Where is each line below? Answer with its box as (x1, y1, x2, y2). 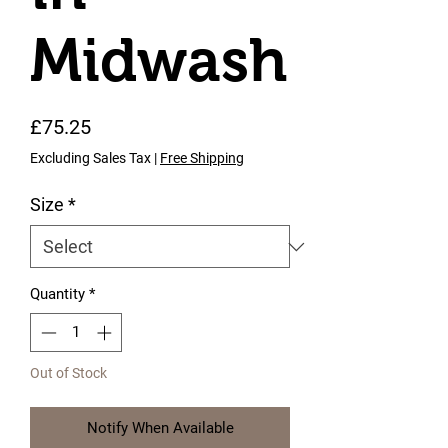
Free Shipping (160, 150, 244, 166)
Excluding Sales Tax (30, 150, 151, 166)
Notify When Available (86, 418, 234, 437)
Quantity (30, 285, 85, 303)
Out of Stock (30, 364, 107, 381)
